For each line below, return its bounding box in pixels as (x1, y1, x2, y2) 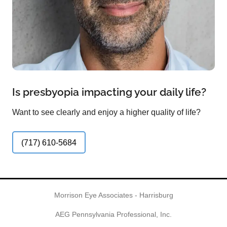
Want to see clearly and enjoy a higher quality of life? (12, 108, 201, 117)
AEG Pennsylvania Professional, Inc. (55, 210, 172, 218)
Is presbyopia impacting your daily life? (12, 86, 206, 99)
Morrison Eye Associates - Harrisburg (54, 191, 173, 200)
